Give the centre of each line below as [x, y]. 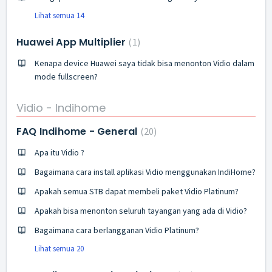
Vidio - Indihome [61, 107]
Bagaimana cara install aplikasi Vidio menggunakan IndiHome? [145, 172]
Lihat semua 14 [59, 15]
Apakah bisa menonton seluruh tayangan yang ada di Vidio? [141, 210]
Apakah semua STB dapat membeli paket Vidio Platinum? [137, 191]
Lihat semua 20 [59, 248]
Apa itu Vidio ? [59, 152]
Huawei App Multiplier [73, 42]
